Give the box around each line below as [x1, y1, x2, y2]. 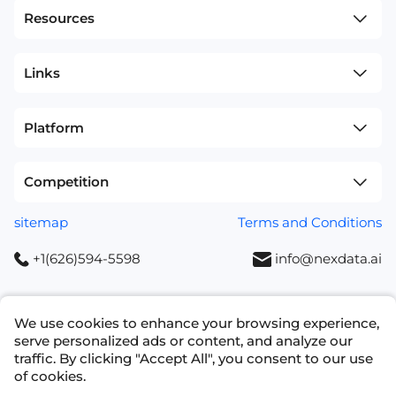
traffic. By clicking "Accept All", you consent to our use [14, 350, 374, 368]
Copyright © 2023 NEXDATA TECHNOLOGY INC [41, 349, 355, 367]
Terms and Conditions [237, 214, 382, 232]
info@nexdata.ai [274, 250, 382, 268]
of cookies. [14, 368, 87, 385]
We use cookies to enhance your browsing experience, [14, 315, 380, 332]
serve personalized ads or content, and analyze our [14, 332, 354, 350]
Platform [24, 118, 85, 136]
